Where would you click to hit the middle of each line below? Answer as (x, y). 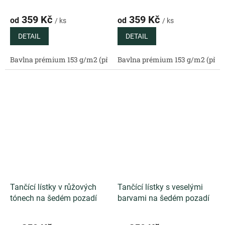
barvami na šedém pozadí (163, 198)
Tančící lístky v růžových (53, 187)
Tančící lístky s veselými (160, 187)
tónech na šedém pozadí (53, 198)
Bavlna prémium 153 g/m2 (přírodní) (70, 59)
